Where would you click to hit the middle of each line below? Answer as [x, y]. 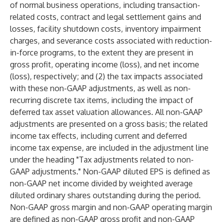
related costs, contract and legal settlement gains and [106, 17]
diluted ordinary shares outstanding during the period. [105, 195]
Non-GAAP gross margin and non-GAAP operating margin [111, 207]
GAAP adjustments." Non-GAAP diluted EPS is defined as [110, 171]
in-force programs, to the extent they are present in [102, 53]
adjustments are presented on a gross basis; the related [109, 124]
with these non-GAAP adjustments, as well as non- [100, 88]
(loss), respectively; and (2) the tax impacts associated [106, 76]
